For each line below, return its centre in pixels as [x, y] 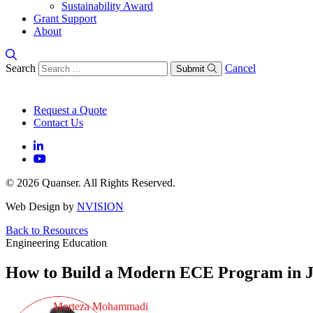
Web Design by [41, 206]
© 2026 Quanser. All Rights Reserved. [90, 183]
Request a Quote [70, 110]
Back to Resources [47, 230]
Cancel [240, 68]
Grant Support [65, 19]
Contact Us [58, 123]
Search [21, 68]
